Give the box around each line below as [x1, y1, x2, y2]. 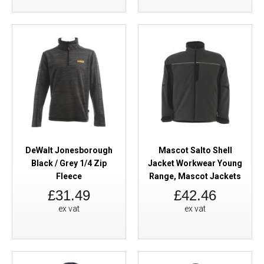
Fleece [56, 171, 82, 181]
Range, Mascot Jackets [149, 171, 241, 181]
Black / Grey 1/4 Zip [31, 159, 107, 168]
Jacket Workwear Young [148, 159, 242, 168]
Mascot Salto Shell [158, 146, 232, 155]
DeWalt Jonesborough [25, 146, 113, 155]
